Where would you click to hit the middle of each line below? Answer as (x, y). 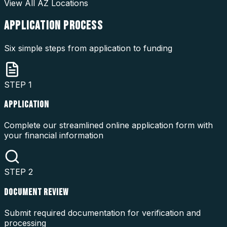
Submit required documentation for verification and (102, 213)
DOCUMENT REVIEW (36, 192)
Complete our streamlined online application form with (108, 125)
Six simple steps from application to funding (88, 48)
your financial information (54, 136)
